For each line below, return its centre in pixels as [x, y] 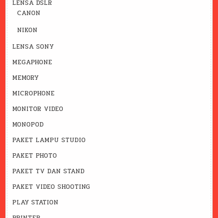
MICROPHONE [34, 94]
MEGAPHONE [32, 63]
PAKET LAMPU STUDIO [49, 140]
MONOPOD [28, 125]
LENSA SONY [33, 47]
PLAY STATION [36, 203]
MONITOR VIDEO [38, 109]
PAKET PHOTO [35, 156]
